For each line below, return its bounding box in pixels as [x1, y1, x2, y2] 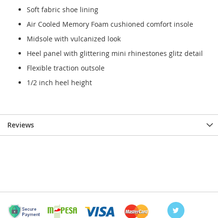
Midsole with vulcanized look [27, 34, 121, 44]
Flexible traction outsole [27, 63, 105, 73]
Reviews [7, 120, 34, 130]
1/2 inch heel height [27, 78, 92, 88]
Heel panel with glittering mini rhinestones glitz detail [27, 49, 203, 58]
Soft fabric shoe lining [27, 5, 98, 15]
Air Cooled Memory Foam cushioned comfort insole [27, 19, 193, 29]
